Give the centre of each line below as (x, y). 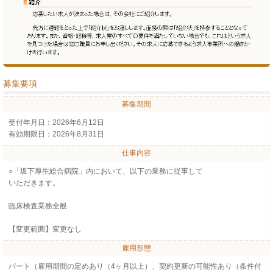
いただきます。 (34, 183)
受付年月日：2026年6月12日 (56, 122)
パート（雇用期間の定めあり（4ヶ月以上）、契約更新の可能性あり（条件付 (135, 266)
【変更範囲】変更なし (45, 229)
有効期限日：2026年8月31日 (56, 134)
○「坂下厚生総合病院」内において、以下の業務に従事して (105, 171)
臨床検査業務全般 (37, 206)
